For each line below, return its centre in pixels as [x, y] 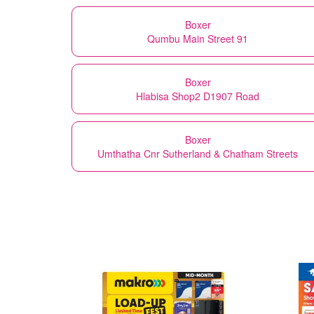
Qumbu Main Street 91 [198, 38]
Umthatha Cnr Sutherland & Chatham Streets [198, 153]
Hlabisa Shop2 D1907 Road [198, 96]
